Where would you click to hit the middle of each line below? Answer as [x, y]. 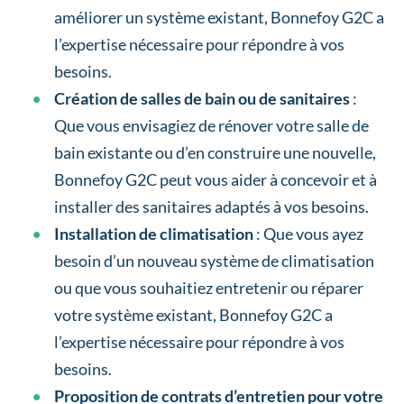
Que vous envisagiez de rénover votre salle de [211, 126]
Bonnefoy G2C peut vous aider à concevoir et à [216, 180]
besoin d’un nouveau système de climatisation [214, 261]
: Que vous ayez [308, 234]
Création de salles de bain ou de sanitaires [202, 99]
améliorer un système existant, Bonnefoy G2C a [219, 18]
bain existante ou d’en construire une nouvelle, [215, 153]
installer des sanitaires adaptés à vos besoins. [211, 207]
